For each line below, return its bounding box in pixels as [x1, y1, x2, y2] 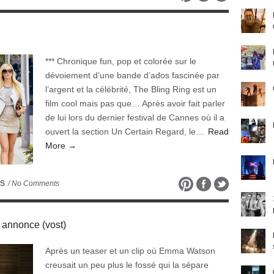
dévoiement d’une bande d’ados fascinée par [45, 70, 220, 80]
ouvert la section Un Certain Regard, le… [45, 127, 207, 136]
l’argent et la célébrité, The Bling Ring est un [45, 84, 217, 94]
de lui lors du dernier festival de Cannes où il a [45, 113, 224, 122]
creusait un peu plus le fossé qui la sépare [45, 260, 209, 270]
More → [45, 141, 76, 150]
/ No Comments [6, 179, 59, 188]
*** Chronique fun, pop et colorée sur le [45, 56, 196, 66]
